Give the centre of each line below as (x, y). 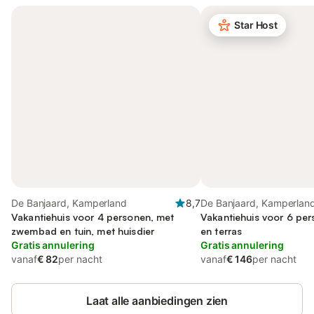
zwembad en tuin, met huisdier (83, 231)
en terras (221, 231)
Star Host (256, 25)
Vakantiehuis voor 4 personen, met (93, 217)
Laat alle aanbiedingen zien (157, 301)
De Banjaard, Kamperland (69, 203)
